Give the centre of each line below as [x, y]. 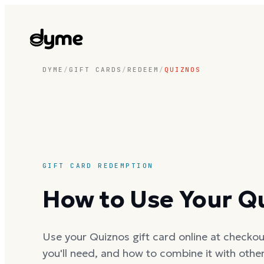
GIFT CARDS [95, 70]
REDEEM [143, 70]
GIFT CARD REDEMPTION [98, 165]
